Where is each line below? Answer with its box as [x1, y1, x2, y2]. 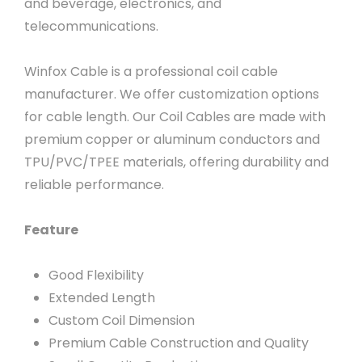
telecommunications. [24, 17, 162, 36]
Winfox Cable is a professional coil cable [24, 62, 278, 81]
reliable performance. [24, 175, 167, 194]
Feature [24, 221, 78, 239]
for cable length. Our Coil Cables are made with [24, 107, 326, 126]
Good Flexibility [48, 266, 144, 284]
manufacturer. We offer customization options [24, 85, 319, 103]
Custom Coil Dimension [48, 311, 195, 330]
